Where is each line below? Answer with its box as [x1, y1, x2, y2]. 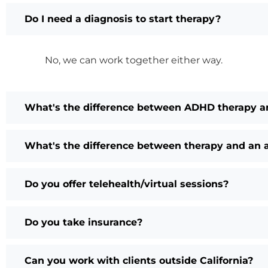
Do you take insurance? [25, 216, 142, 228]
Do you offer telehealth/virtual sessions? [25, 178, 229, 190]
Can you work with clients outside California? [25, 254, 253, 266]
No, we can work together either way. [45, 54, 223, 66]
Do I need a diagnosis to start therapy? [25, 13, 221, 25]
